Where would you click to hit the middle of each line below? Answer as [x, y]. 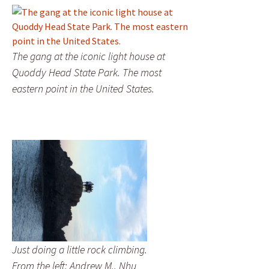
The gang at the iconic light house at [89, 56]
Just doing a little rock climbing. [80, 249]
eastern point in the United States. [83, 89]
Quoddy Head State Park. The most [87, 72]
